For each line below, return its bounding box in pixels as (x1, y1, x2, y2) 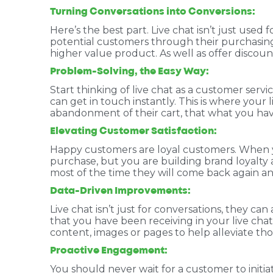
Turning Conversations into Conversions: (50, 7, 255, 16)
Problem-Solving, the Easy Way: (50, 67, 209, 76)
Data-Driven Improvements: (50, 186, 191, 196)
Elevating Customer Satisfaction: (50, 127, 217, 136)
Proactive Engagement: (50, 246, 168, 255)
